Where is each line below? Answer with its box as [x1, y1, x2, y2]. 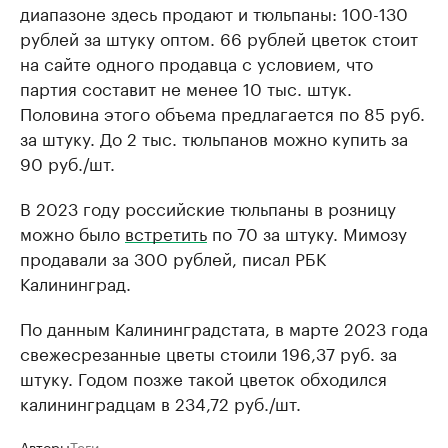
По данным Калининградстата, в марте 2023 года [20, 314, 428, 340]
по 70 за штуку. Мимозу [207, 219, 407, 245]
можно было [20, 219, 125, 245]
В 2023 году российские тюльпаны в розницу [20, 194, 396, 220]
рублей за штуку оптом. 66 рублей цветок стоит [20, 24, 418, 50]
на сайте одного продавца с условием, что [20, 49, 373, 75]
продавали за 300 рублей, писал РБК [20, 244, 326, 270]
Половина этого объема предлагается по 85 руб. [20, 99, 425, 125]
